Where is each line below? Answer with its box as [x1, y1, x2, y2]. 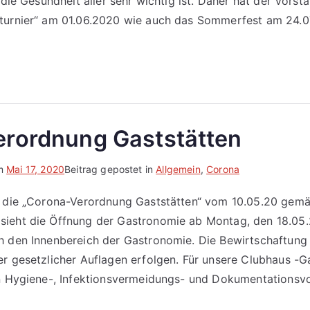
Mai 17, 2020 [6, 163, 65, 175]
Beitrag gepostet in [64, 163, 156, 175]
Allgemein [156, 163, 201, 175]
